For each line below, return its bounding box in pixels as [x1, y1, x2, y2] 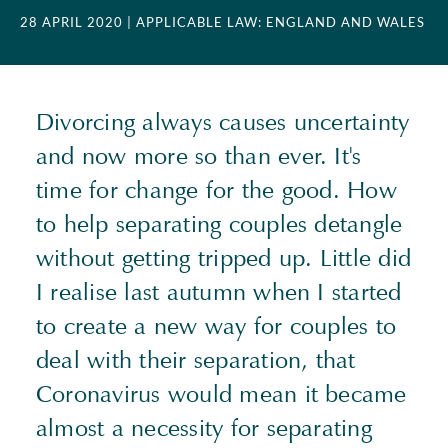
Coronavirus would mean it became [36, 379, 407, 409]
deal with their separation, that [36, 345, 356, 375]
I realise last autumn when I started [36, 277, 402, 307]
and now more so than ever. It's [36, 141, 362, 171]
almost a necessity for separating [36, 413, 372, 443]
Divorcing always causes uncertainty [36, 107, 410, 137]
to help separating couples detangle [36, 209, 403, 239]
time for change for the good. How [36, 175, 397, 205]
